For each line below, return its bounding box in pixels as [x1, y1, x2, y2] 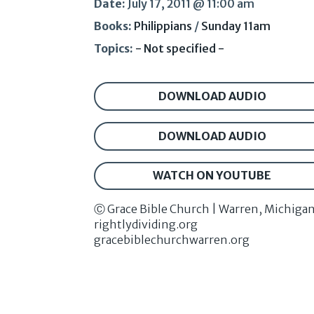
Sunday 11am [201, 19, 271, 34]
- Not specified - [135, 41, 225, 56]
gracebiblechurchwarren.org [94, 233, 250, 247]
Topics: [94, 41, 134, 56]
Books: [94, 19, 132, 34]
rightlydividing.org [94, 217, 198, 232]
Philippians [134, 19, 193, 34]
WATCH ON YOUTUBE [153, 168, 272, 183]
